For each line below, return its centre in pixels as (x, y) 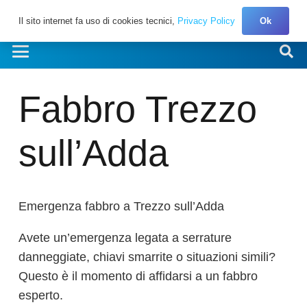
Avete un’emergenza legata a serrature (125, 238)
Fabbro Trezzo (138, 109)
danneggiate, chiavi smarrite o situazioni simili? (147, 257)
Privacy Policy (206, 21)
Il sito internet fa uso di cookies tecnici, (98, 21)
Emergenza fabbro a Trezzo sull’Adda (121, 207)
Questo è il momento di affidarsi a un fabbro (138, 277)
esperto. (41, 296)
